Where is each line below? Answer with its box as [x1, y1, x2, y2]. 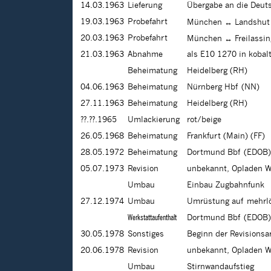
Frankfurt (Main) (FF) [187, 132, 265, 141]
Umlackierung [128, 116, 180, 125]
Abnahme [128, 50, 163, 59]
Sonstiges [128, 230, 164, 239]
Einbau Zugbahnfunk [187, 181, 264, 190]
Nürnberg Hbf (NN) [187, 83, 260, 92]
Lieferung [128, 1, 162, 10]
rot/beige [187, 116, 221, 125]
